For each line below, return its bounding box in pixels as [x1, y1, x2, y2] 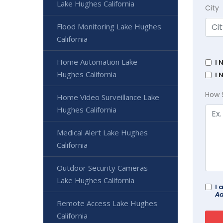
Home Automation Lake [57, 56, 137, 67]
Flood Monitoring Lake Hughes [57, 21, 161, 31]
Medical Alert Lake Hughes [57, 127, 148, 137]
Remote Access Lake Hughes [57, 198, 157, 208]
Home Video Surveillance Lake [57, 92, 159, 102]
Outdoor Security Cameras [57, 162, 148, 173]
